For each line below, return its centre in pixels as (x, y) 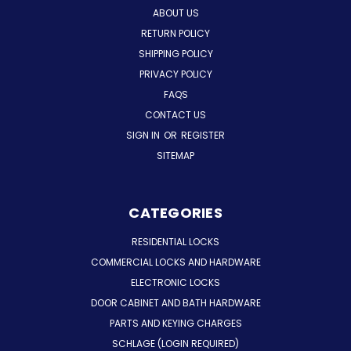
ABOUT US (175, 13)
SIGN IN (144, 135)
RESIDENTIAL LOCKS (175, 241)
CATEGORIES (175, 212)
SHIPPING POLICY (175, 53)
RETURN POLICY (175, 33)
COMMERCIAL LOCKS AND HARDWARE (175, 262)
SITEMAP (175, 155)
